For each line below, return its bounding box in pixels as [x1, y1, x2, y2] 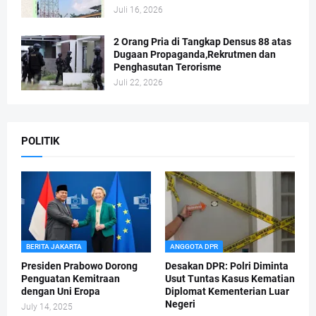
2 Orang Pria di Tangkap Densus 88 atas [114, 36, 291, 48]
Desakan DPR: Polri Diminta [165, 260, 288, 272]
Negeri [165, 298, 195, 310]
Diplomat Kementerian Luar [165, 286, 289, 298]
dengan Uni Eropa [21, 286, 100, 298]
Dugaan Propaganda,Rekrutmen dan [114, 49, 276, 61]
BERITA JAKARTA [26, 243, 82, 251]
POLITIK [21, 135, 60, 148]
